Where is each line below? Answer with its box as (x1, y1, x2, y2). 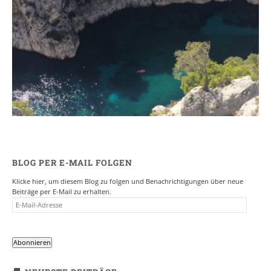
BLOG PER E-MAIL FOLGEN (12, 157, 132, 168)
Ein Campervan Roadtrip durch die (43, 30, 228, 45)
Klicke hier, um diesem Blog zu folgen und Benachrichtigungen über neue (12, 177, 243, 186)
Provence (110, 43, 161, 57)
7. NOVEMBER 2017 (100, 57, 171, 67)
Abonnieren (13, 238, 51, 247)
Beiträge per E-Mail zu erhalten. (12, 188, 111, 196)
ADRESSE (11, 218, 40, 226)
